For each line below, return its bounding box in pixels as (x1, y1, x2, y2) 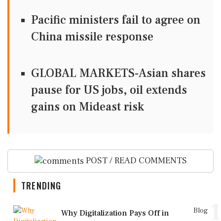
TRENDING (21, 179, 62, 192)
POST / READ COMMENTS (83, 155, 187, 166)
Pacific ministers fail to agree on (31, 12, 200, 28)
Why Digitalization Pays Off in (61, 208, 169, 218)
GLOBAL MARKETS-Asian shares (31, 66, 206, 81)
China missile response (31, 29, 153, 44)
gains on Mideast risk (31, 99, 144, 114)
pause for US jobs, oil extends (31, 82, 187, 98)
